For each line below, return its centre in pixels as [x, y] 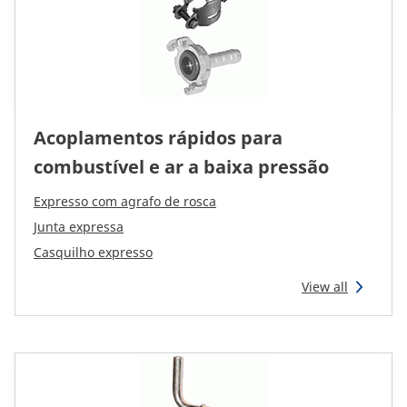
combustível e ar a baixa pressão [181, 167]
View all [325, 287]
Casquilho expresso [93, 252]
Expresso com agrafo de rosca [125, 201]
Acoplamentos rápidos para [158, 138]
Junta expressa [79, 227]
